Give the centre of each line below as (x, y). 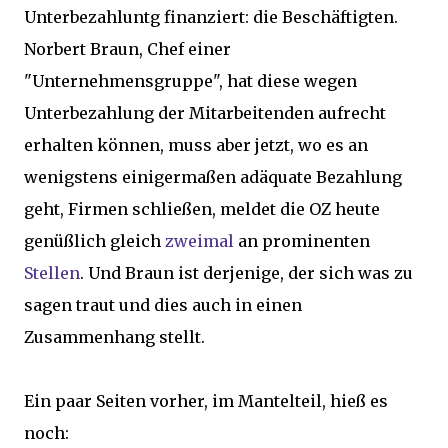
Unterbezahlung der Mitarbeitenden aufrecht (205, 113)
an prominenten (302, 241)
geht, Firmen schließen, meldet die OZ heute (202, 209)
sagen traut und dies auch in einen (163, 305)
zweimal (199, 241)
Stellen (52, 273)
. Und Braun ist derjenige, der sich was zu (246, 273)
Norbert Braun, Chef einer (127, 49)
